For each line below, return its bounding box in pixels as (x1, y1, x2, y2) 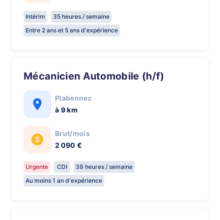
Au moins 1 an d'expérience (26, 177, 102, 184)
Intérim (26, 13, 45, 20)
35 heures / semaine (53, 13, 110, 20)
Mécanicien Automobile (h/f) (32, 70, 165, 82)
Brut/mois (55, 129, 90, 137)
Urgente (26, 163, 48, 170)
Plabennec (55, 94, 92, 102)
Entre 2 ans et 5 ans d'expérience (26, 27, 118, 34)
